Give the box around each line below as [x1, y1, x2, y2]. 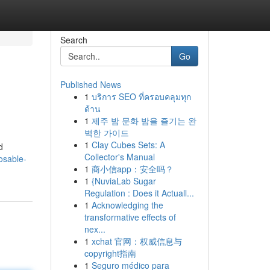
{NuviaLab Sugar [91, 175, 156, 187]
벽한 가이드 [84, 127, 129, 139]
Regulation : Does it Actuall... [84, 187, 194, 199]
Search [60, 34, 87, 46]
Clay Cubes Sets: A [91, 139, 165, 151]
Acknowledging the [91, 199, 163, 211]
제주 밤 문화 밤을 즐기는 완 [91, 115, 196, 127]
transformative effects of [84, 211, 176, 223]
